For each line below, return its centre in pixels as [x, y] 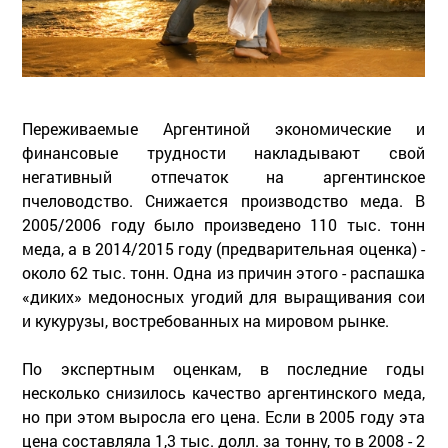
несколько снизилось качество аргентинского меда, [223, 392]
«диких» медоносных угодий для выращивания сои [223, 296]
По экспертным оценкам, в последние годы [223, 368]
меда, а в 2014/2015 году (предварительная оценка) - [223, 248]
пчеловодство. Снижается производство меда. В [223, 200]
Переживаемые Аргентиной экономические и [223, 128]
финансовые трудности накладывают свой [223, 152]
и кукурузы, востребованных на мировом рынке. [205, 320]
